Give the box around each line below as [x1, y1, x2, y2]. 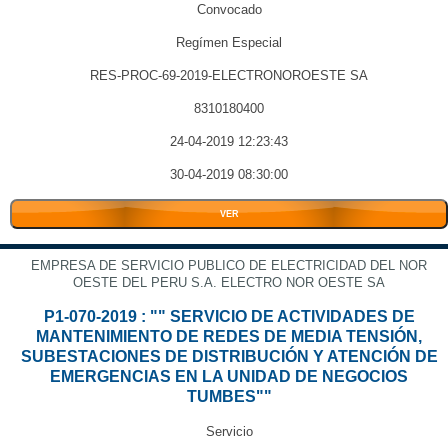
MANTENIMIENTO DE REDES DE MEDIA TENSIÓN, [36, 328, 422, 345]
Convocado [196, 2, 262, 17]
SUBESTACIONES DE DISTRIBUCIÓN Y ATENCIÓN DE [20, 348, 438, 365]
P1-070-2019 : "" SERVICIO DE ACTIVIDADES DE [43, 308, 415, 325]
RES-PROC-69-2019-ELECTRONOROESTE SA [90, 68, 368, 83]
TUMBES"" [186, 388, 272, 405]
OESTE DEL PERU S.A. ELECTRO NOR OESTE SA [73, 275, 385, 290]
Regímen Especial [176, 35, 282, 50]
